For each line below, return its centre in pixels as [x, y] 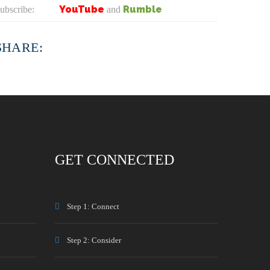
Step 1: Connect [93, 206]
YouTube [81, 9]
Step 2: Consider [94, 240]
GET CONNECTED [115, 160]
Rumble [142, 9]
